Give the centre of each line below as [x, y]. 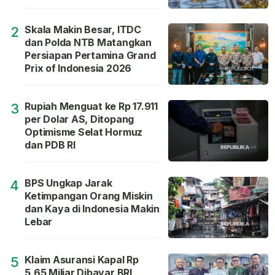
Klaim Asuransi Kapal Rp [82, 260]
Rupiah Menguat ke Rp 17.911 [91, 107]
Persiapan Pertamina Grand [90, 56]
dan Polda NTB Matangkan [88, 43]
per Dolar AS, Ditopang [79, 119]
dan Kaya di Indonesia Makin [92, 209]
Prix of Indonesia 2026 [82, 68]
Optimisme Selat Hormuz [84, 132]
